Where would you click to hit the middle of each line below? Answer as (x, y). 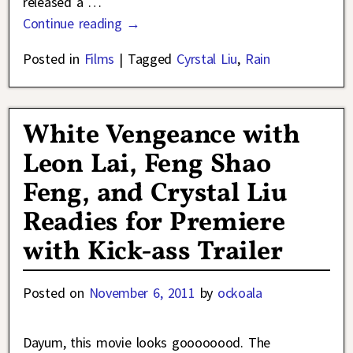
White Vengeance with (162, 136)
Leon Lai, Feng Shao (147, 165)
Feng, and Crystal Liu (155, 194)
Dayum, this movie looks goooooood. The (147, 342)
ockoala (240, 292)
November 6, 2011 (142, 292)
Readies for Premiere (154, 223)
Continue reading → (82, 23)
